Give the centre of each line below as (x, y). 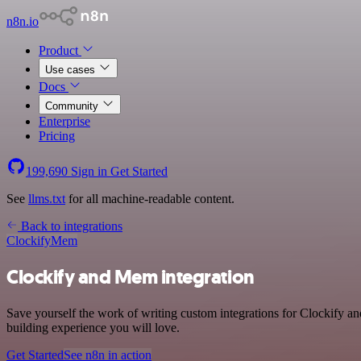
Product (60, 50)
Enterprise (64, 121)
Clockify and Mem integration (131, 277)
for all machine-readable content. (150, 199)
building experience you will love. (93, 327)
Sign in (89, 171)
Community (73, 106)
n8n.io (23, 21)
